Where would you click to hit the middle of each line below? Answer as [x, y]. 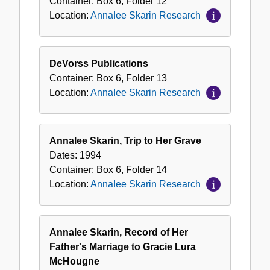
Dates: [64, 155]
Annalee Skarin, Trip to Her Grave [125, 141]
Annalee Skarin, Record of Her [119, 233]
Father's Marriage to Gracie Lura [123, 247]
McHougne [74, 262]
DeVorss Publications [99, 64]
